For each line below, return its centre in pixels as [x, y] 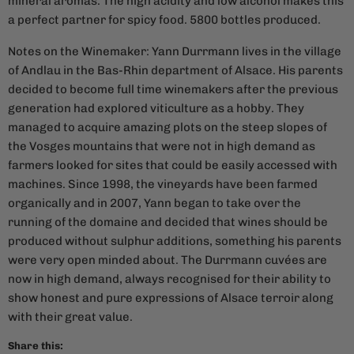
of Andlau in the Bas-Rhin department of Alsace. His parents [175, 71]
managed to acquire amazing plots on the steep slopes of [168, 128]
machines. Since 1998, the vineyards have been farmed [163, 185]
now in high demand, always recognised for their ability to [169, 279]
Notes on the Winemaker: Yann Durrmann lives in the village [175, 52]
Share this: [36, 346]
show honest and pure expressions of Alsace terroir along [171, 298]
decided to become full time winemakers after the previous [173, 90]
